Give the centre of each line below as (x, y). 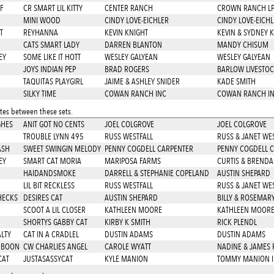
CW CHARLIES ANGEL (55, 246)
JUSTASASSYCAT (48, 259)
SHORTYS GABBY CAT (55, 222)
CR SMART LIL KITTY (53, 8)
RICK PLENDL (237, 222)
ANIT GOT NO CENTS (54, 124)
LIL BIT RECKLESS (49, 185)
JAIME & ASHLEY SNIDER (142, 81)
